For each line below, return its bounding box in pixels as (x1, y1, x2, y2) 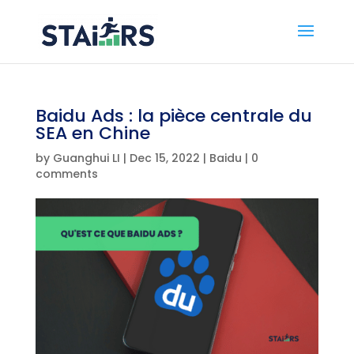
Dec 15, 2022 (129, 150, 200, 166)
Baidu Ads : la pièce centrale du (35, 104, 312, 128)
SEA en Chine (35, 121, 150, 145)
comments (35, 166, 98, 182)
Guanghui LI (52, 150, 120, 166)
